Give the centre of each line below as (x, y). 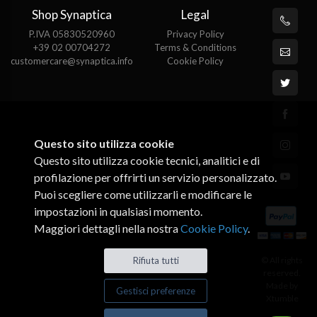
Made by (282, 286)
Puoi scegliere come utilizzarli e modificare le (143, 195)
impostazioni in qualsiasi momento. (118, 212)
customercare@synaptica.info (72, 61)
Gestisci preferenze (156, 290)
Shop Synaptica (72, 15)
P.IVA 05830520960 (72, 34)
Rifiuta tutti (156, 261)
